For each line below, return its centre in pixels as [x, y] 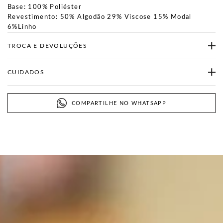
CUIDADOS [26, 72]
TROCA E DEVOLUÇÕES [48, 46]
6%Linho [22, 27]
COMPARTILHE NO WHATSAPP [119, 103]
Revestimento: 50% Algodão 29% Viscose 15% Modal [100, 17]
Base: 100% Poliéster [45, 7]
